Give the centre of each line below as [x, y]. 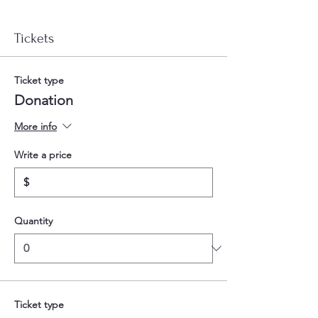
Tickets [34, 38]
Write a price [43, 154]
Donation [44, 100]
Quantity [33, 220]
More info [35, 126]
